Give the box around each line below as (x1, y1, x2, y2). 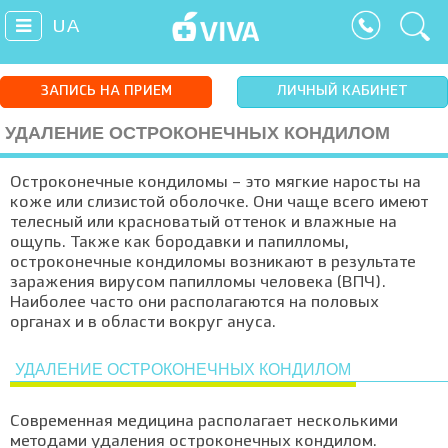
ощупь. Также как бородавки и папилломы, (10, 235, 349, 251)
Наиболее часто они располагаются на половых (10, 295, 379, 311)
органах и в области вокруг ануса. (10, 315, 276, 331)
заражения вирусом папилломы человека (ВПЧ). (10, 275, 386, 291)
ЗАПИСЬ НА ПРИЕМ (39, 85, 172, 98)
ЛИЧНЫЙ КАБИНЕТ (276, 85, 408, 98)
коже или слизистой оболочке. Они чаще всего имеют (10, 195, 429, 211)
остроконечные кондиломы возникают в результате (10, 255, 416, 271)
